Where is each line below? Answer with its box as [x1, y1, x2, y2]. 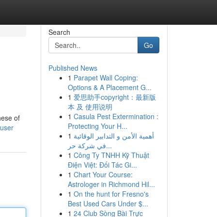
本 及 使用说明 [67, 102, 112, 111]
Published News [48, 63, 97, 73]
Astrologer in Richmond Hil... [67, 179, 155, 189]
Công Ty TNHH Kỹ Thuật [73, 150, 149, 160]
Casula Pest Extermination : [73, 111, 158, 121]
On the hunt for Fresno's [73, 189, 149, 199]
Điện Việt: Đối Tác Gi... [67, 160, 137, 170]
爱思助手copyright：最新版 [73, 92, 156, 102]
